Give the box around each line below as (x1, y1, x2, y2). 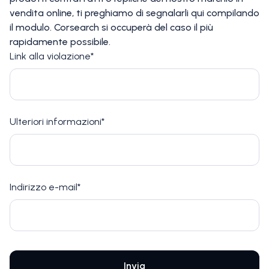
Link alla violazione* (10, 50, 94, 62)
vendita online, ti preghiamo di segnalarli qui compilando (10, 7, 259, 19)
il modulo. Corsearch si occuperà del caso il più (10, 22, 213, 33)
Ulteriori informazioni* (10, 116, 104, 127)
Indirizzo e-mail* (10, 181, 80, 193)
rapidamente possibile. (10, 36, 110, 47)
